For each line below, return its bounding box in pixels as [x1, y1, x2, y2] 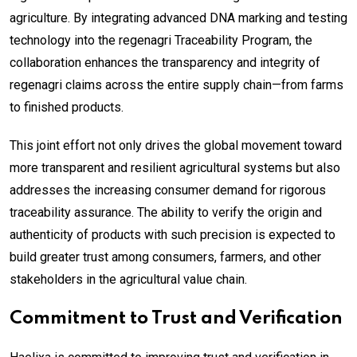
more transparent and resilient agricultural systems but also [10, 160, 340, 176]
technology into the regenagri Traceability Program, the [10, 33, 312, 49]
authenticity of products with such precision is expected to [10, 227, 335, 243]
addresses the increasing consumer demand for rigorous [10, 182, 326, 198]
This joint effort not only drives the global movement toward [10, 138, 342, 154]
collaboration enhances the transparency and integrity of [10, 55, 320, 71]
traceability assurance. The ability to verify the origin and [10, 205, 322, 221]
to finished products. [10, 100, 124, 116]
